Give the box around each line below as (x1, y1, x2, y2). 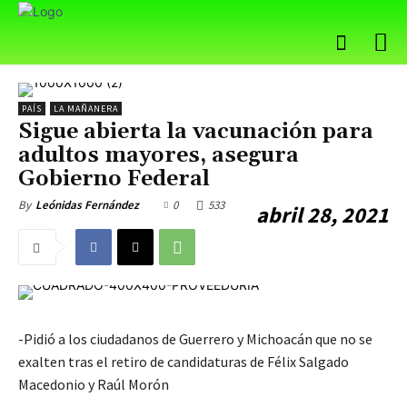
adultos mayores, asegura (18, 142, 299, 170)
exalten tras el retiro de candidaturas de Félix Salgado (18, 352, 349, 372)
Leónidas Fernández (35, 197, 139, 213)
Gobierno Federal (18, 165, 210, 194)
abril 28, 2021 (256, 201, 389, 230)
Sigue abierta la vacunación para (18, 118, 373, 146)
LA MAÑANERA (54, 103, 118, 115)
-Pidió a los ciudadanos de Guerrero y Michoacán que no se (18, 330, 372, 349)
